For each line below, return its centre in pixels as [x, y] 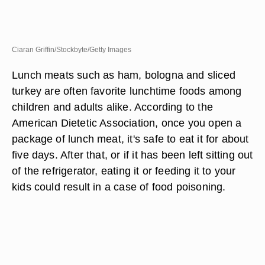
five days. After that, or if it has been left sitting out [132, 155]
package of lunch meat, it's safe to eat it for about [130, 139]
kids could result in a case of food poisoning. [119, 187]
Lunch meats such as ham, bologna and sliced [124, 75]
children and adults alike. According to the [112, 107]
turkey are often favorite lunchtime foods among [127, 91]
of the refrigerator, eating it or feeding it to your [124, 171]
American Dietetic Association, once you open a [127, 123]
